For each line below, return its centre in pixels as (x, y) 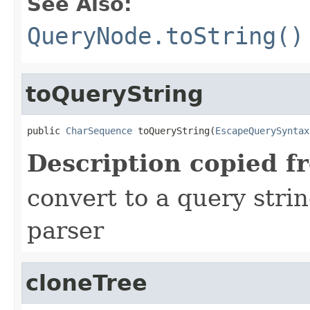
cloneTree (86, 283)
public (46, 130)
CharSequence (99, 130)
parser (65, 230)
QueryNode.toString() (165, 36)
